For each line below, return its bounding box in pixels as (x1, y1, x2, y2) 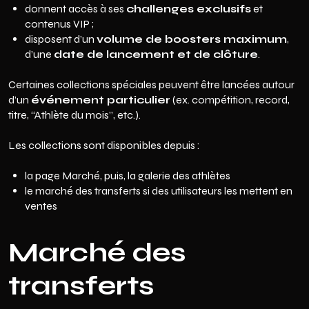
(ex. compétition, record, (170, 93, 290, 106)
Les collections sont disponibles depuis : (8, 139, 200, 152)
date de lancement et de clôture (54, 48, 258, 61)
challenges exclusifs (126, 2, 251, 15)
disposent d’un (25, 32, 97, 46)
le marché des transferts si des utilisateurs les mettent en (25, 184, 292, 197)
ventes (25, 199, 57, 212)
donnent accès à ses (25, 2, 126, 15)
